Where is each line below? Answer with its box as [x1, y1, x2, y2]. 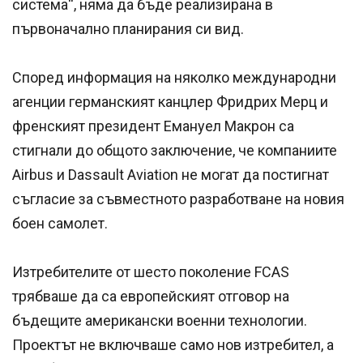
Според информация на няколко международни [12, 69, 336, 87]
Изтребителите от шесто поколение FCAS [12, 263, 289, 281]
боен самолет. [12, 215, 108, 233]
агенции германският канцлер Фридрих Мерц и [12, 93, 328, 111]
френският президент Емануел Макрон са [12, 117, 294, 135]
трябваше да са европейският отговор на [12, 288, 289, 305]
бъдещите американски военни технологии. [12, 312, 307, 330]
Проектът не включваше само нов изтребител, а [12, 336, 334, 354]
